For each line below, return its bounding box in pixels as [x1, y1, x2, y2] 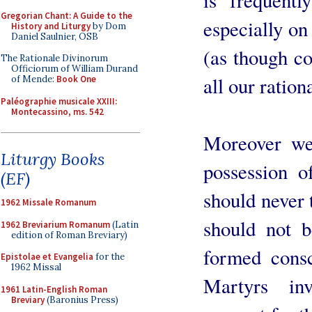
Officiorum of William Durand [11, 63, 138, 75]
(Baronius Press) [45, 293, 118, 306]
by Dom [91, 19, 126, 32]
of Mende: [11, 73, 56, 85]
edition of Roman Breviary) [11, 228, 127, 241]
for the [93, 251, 125, 263]
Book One [56, 73, 96, 85]
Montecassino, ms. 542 [11, 105, 104, 118]
